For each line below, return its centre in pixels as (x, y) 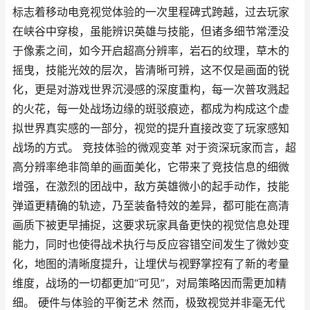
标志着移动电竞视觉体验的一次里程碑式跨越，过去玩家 (151, 12)
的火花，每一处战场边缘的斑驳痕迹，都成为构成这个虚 (151, 109)
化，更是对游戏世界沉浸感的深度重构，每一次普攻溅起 (151, 90)
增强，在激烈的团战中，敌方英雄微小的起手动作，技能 (151, 186)
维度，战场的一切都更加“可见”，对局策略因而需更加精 (149, 283)
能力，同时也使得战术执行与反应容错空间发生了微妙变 (151, 245)
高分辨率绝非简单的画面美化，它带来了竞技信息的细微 (151, 167)
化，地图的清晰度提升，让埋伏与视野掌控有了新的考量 (151, 264)
